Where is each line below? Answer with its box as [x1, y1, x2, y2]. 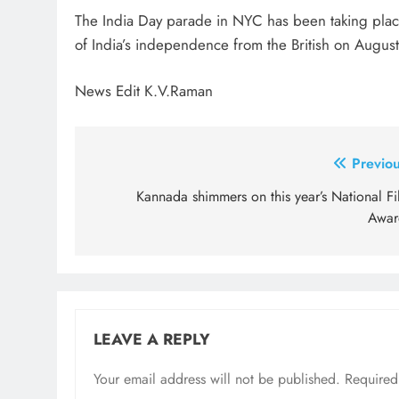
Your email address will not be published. [94, 368, 340, 389]
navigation [92, 183, 197, 216]
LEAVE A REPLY [94, 327, 210, 351]
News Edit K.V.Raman [75, 80, 213, 102]
